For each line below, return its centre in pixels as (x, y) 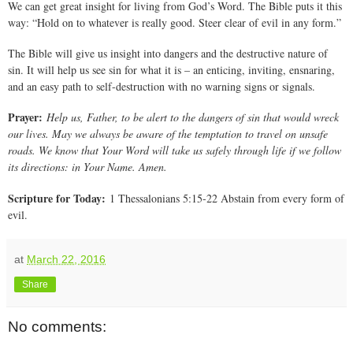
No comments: (57, 326)
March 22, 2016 (66, 259)
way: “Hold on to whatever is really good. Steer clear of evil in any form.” (175, 22)
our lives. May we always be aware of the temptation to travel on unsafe (168, 134)
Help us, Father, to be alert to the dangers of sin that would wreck (193, 117)
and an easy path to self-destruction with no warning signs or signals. (162, 87)
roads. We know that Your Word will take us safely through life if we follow (175, 150)
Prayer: (25, 117)
